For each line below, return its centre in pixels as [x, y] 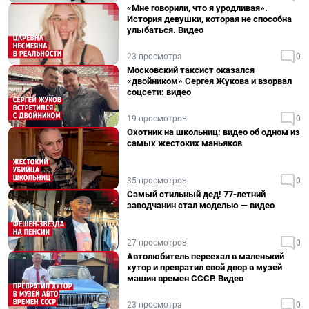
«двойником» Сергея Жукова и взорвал [209, 81]
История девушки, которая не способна [209, 19]
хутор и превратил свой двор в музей [205, 267]
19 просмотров [157, 119]
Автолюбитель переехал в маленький [206, 256]
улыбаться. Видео [165, 30]
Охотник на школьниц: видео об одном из [213, 132]
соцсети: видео [159, 92]
